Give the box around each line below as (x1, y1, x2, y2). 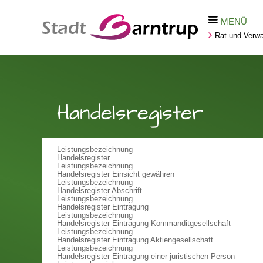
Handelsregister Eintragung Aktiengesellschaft (57, 235, 213, 244)
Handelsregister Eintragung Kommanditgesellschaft (57, 219, 231, 228)
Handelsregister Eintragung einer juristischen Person (57, 252, 235, 261)
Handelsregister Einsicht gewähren (57, 170, 174, 178)
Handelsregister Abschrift (57, 186, 142, 195)
